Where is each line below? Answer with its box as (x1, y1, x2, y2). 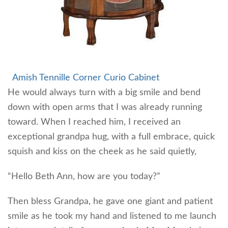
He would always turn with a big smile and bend (8, 88, 201, 97)
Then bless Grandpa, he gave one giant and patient (8, 196, 213, 206)
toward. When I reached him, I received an (8, 117, 181, 127)
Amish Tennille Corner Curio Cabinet (12, 73, 159, 82)
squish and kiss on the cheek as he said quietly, (8, 147, 196, 156)
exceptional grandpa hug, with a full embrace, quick (8, 132, 215, 141)
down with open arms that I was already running (8, 102, 202, 112)
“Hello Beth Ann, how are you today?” (8, 172, 160, 181)
